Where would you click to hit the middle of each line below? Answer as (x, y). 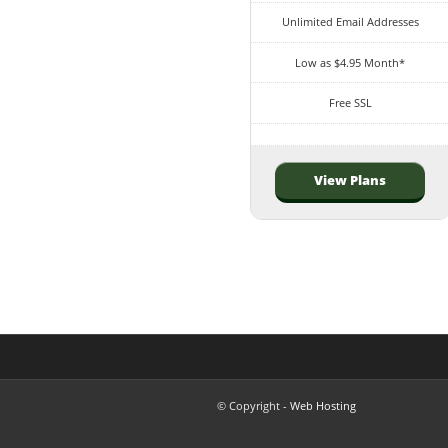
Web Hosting (323, 405)
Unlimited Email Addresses (350, 22)
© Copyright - (253, 405)
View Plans (350, 180)
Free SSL (350, 103)
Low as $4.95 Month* (350, 62)
